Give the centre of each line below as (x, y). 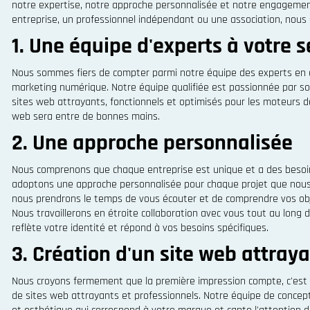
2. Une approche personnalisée (152, 143)
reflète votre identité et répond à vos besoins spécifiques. (140, 228)
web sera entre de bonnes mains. (85, 117)
